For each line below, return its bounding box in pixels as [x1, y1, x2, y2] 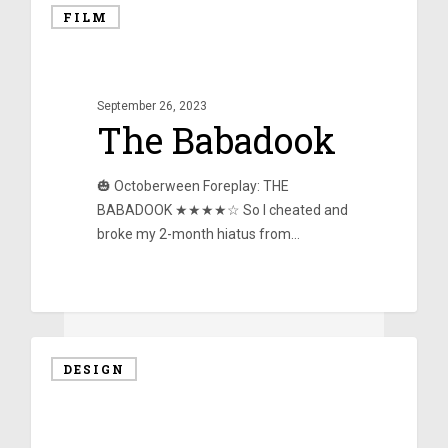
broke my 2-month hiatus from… [96, 226, 300, 243]
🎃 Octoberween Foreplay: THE [96, 178, 289, 195]
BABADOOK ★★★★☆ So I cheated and [96, 202, 348, 219]
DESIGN [62, 360, 125, 377]
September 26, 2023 [96, 99, 207, 114]
